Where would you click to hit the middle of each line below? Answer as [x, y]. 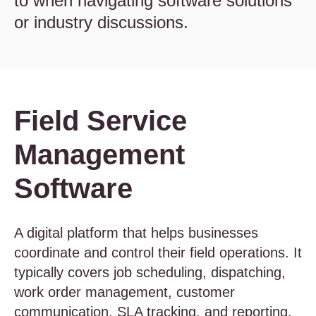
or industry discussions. [101, 22]
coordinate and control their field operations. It [158, 253]
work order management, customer [124, 292]
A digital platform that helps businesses [136, 233]
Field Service [101, 121]
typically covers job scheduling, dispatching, [150, 272]
